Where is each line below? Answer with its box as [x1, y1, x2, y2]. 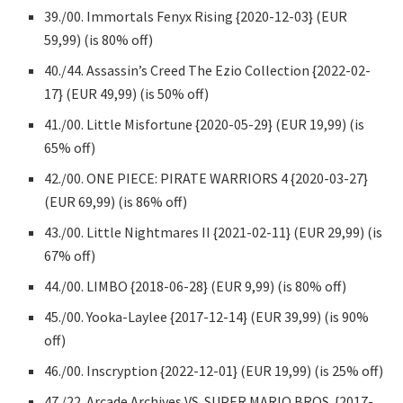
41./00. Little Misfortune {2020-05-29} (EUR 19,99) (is [44, 114, 365, 133]
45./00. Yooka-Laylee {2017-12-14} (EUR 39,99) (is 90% [44, 307, 370, 326]
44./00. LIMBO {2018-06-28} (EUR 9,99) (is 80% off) [44, 276, 347, 295]
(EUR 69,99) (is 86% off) [44, 192, 188, 210]
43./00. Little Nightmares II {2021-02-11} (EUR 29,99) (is [44, 222, 383, 241]
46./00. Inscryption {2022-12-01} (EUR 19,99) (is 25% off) [44, 361, 384, 380]
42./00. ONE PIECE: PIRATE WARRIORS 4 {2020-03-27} [44, 168, 369, 187]
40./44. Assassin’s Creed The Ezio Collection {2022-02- [44, 60, 372, 79]
